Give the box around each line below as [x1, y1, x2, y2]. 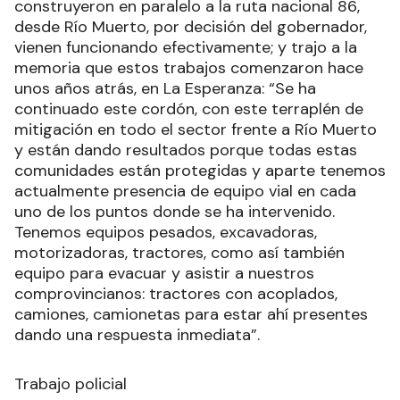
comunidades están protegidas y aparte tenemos [14, 160, 386, 182]
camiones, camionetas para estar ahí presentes [14, 304, 368, 326]
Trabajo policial [14, 373, 127, 396]
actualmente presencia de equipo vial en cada [14, 180, 356, 203]
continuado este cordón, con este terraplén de [14, 98, 363, 121]
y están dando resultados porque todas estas [14, 139, 357, 162]
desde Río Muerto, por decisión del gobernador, [14, 16, 367, 38]
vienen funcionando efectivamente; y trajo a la [14, 37, 357, 59]
